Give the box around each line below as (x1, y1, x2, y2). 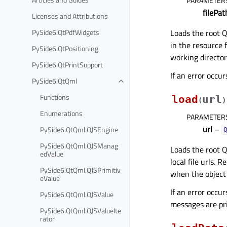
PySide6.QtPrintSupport (32, 59, 103, 70)
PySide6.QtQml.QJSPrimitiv (40, 164, 121, 175)
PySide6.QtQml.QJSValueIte (40, 205, 121, 216)
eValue (40, 172, 60, 183)
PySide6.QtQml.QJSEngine (40, 124, 118, 135)
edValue (40, 148, 63, 159)
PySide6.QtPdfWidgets (32, 26, 99, 37)
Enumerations (40, 107, 83, 119)
